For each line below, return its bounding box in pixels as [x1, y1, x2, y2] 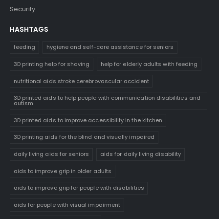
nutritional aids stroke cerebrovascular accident [13, 77, 149, 85]
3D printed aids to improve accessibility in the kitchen [13, 116, 163, 124]
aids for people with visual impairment [13, 200, 121, 209]
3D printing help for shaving [13, 60, 90, 68]
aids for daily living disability [100, 150, 181, 158]
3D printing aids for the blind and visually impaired [13, 133, 154, 141]
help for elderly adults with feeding [100, 60, 198, 68]
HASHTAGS [10, 24, 48, 34]
